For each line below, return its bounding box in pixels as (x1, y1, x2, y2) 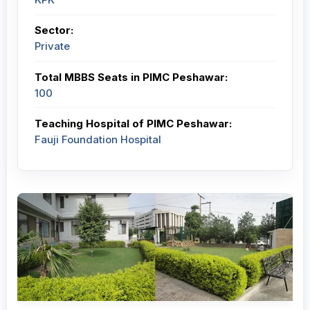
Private (35, 39, 70, 53)
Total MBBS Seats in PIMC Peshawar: (35, 70, 228, 84)
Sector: (35, 24, 73, 37)
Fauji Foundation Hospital (35, 132, 161, 146)
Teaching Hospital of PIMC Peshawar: (35, 116, 232, 130)
